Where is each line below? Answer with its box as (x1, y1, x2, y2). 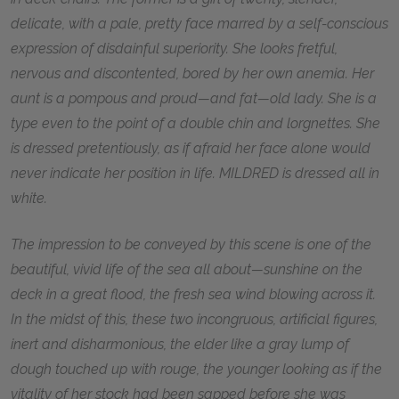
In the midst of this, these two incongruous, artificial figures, (11, 310, 378, 328)
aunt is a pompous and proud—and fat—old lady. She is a (11, 89, 377, 107)
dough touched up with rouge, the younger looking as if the (11, 360, 382, 378)
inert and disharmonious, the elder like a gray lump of (11, 335, 349, 353)
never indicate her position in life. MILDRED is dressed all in (11, 164, 379, 182)
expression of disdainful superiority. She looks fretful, (11, 39, 338, 57)
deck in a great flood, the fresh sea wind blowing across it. (11, 285, 376, 303)
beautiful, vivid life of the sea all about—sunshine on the (11, 260, 362, 278)
